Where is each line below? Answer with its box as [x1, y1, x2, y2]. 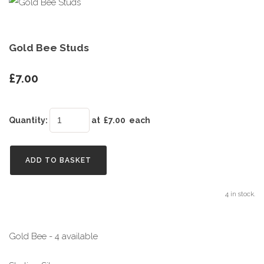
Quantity [9, 115, 45, 125]
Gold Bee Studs [9, 42, 89, 54]
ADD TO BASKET [25, 156, 91, 164]
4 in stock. [225, 190, 255, 198]
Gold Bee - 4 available [9, 231, 100, 242]
